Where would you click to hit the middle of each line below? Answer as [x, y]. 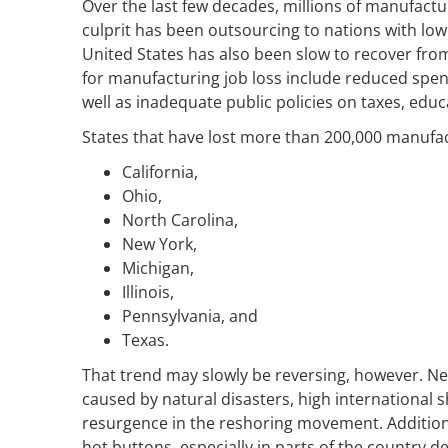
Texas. [145, 339]
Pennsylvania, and [190, 315]
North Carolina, [180, 219]
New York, [159, 243]
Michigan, [158, 267]
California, [160, 171]
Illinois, [148, 291]
